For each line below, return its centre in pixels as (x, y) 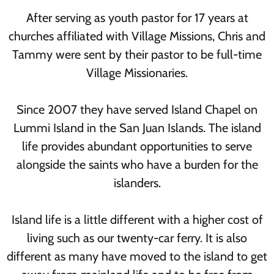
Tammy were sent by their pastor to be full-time (137, 54)
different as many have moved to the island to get (137, 256)
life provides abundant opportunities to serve (137, 146)
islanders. (137, 183)
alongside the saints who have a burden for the (137, 165)
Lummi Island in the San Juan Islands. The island (137, 128)
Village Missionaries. (137, 73)
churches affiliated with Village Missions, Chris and (137, 36)
